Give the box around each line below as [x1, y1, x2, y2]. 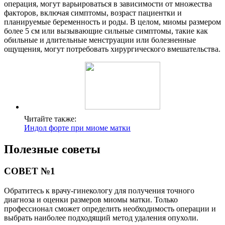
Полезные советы [4, 142, 100, 156]
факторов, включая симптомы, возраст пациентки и [4, 8, 182, 17]
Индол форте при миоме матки [24, 123, 131, 132]
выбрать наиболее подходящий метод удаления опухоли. [4, 213, 198, 222]
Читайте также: [24, 114, 76, 123]
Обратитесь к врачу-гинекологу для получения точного [4, 186, 194, 195]
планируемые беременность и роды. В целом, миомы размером [4, 17, 221, 26]
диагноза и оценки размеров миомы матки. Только [4, 195, 178, 204]
